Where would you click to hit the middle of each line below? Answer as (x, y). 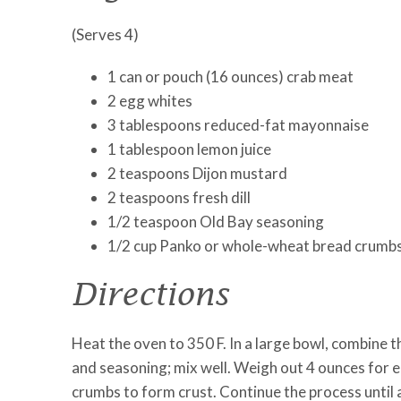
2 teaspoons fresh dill (179, 197)
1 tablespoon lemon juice (189, 149)
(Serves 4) (105, 34)
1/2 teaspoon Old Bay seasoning (216, 222)
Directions (150, 293)
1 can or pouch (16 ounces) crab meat (230, 77)
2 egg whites (150, 101)
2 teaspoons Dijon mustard (197, 173)
